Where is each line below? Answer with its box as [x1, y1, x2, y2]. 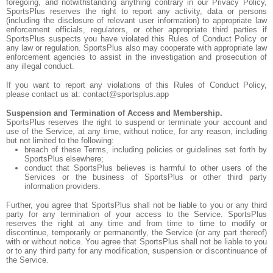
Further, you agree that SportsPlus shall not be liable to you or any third [6, 200, 267, 210]
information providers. [24, 182, 101, 191]
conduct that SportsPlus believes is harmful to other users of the [24, 163, 267, 172]
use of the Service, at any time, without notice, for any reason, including [6, 127, 267, 136]
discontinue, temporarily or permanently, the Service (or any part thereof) [6, 228, 267, 237]
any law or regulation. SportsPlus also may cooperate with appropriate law [6, 43, 267, 52]
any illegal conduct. [6, 62, 74, 71]
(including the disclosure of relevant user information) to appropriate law [6, 16, 267, 25]
